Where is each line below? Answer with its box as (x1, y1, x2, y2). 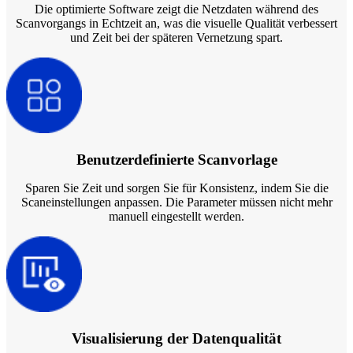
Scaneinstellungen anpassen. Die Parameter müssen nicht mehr (20, 195, 333, 209)
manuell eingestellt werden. (109, 209, 244, 223)
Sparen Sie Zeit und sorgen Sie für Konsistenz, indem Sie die (24, 180, 329, 195)
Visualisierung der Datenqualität (72, 329, 281, 347)
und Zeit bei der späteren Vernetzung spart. (70, 31, 283, 45)
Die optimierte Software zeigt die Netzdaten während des (35, 2, 318, 17)
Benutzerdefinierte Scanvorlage (76, 150, 277, 168)
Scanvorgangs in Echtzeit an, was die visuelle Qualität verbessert (16, 17, 337, 31)
